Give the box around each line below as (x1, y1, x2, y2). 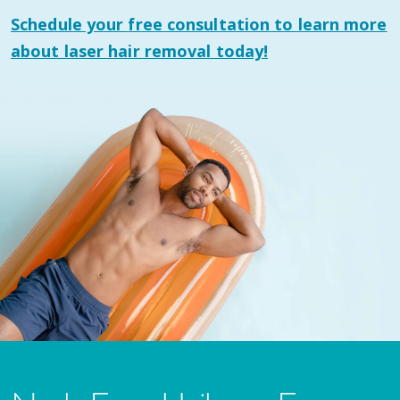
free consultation (128, 12, 271, 35)
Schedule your (11, 12, 129, 35)
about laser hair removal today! (11, 39, 269, 62)
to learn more (270, 12, 387, 35)
